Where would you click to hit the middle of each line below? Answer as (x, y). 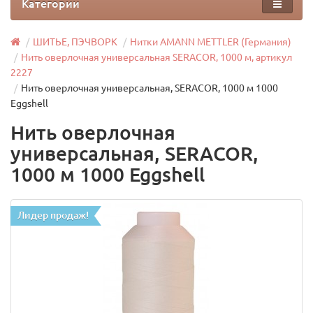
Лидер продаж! (53, 215)
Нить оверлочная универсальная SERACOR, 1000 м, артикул (156, 57)
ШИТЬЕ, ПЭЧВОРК (75, 42)
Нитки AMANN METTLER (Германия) (211, 42)
